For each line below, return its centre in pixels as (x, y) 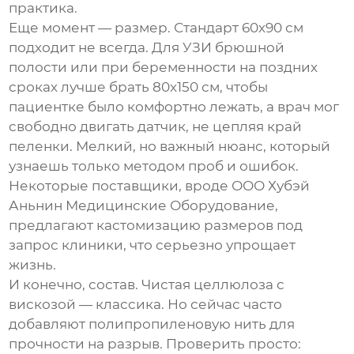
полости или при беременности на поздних (164, 68)
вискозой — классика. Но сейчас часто (146, 305)
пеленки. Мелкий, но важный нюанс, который (170, 147)
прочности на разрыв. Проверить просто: (155, 344)
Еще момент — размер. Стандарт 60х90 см (156, 28)
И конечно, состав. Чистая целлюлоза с (147, 285)
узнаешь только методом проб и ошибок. (154, 166)
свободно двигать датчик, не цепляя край (156, 127)
